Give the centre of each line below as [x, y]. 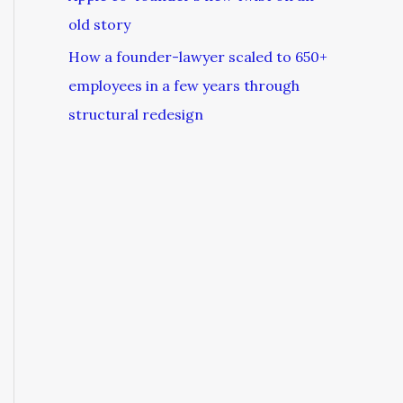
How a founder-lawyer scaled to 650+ [198, 57]
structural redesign [136, 114]
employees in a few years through [184, 85]
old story [99, 24]
